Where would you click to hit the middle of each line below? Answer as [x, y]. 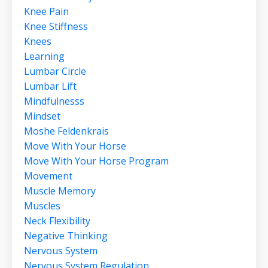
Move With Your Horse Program [96, 161]
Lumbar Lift [50, 86]
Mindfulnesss [54, 101]
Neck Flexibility [57, 221]
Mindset [42, 116]
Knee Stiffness [56, 27]
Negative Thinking [66, 236]
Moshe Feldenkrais [66, 131]
